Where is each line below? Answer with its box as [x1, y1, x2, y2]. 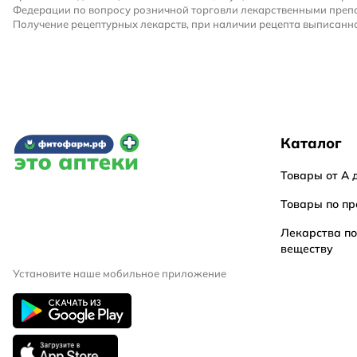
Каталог [280, 134, 342, 152]
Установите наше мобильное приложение [13, 267, 226, 280]
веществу [280, 241, 333, 256]
